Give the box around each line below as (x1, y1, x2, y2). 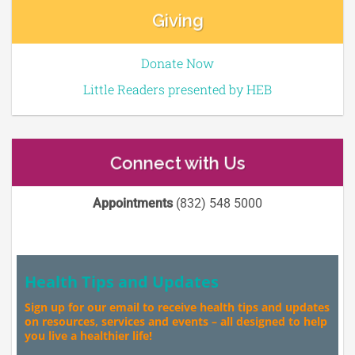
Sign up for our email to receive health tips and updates (25, 299, 330, 315)
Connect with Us (109, 152, 246, 174)
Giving (151, 10, 204, 31)
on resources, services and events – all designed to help (25, 313, 327, 329)
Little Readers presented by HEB (83, 81, 272, 98)
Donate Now (141, 55, 214, 72)
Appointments (93, 196, 173, 212)
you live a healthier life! (25, 327, 152, 343)
